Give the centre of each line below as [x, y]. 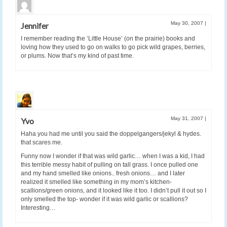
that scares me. [42, 143]
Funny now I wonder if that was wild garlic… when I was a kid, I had [113, 156]
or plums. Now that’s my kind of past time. [77, 56]
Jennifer [35, 26]
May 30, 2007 [188, 23]
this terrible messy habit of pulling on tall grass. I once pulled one [109, 165]
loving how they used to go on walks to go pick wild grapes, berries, [113, 47]
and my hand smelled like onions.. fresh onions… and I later [103, 174]
